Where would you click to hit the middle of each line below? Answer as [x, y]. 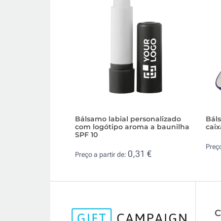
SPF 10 [86, 134]
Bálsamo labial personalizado [128, 119]
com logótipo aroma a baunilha [132, 127]
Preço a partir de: [101, 155]
